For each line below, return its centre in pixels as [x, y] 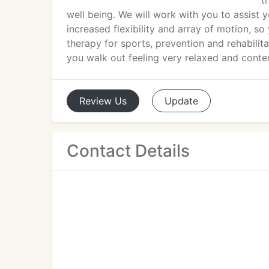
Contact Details [128, 151]
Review [95, 101]
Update [181, 101]
